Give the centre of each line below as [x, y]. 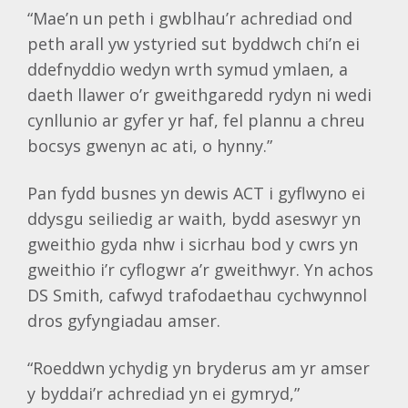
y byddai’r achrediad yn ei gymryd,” [163, 393]
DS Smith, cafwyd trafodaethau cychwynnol [197, 295]
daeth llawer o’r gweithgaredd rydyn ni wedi [199, 95]
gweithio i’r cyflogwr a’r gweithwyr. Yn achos [200, 270]
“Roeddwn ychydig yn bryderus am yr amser [199, 368]
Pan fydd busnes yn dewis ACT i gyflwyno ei [196, 193]
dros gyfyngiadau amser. [124, 321]
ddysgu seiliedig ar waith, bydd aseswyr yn [194, 219]
